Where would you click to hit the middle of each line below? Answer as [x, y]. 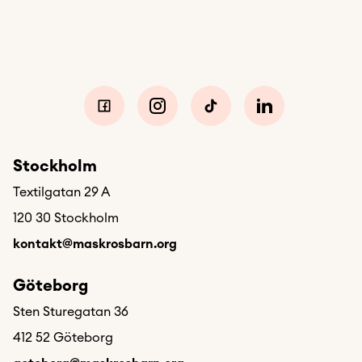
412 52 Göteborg [63, 338]
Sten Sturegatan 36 [71, 312]
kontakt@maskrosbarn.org [95, 244]
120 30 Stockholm [66, 218]
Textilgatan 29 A [61, 192]
